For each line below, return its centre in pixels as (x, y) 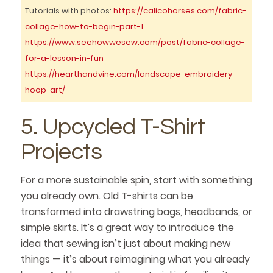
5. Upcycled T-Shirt (113, 127)
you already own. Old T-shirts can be (107, 196)
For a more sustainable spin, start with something (136, 180)
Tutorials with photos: (69, 10)
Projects (61, 152)
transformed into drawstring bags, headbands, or (136, 212)
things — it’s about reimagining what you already (135, 260)
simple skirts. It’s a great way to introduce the (127, 228)
